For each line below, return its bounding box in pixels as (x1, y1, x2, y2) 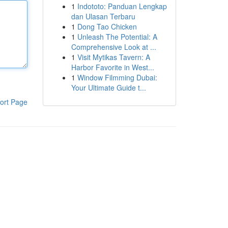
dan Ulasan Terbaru (71, 11, 135, 21)
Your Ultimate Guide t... (71, 82, 146, 93)
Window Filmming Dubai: (77, 72, 157, 82)
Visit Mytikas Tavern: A (77, 52, 150, 62)
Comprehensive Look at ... (71, 42, 156, 52)
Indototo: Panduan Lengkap (77, 1, 167, 11)
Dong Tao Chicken (77, 21, 137, 32)
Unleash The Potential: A (77, 32, 157, 42)
